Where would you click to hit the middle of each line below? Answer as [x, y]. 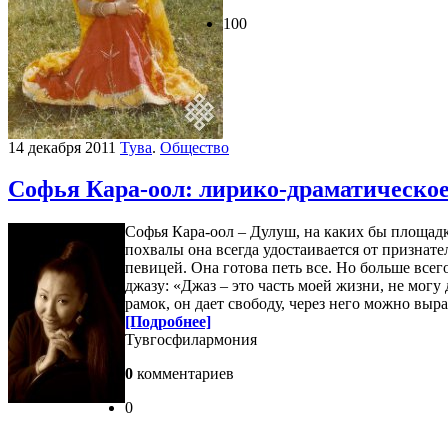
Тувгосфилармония [191, 340]
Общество [194, 147]
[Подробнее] [168, 322]
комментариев [183, 374]
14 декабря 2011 [62, 147]
